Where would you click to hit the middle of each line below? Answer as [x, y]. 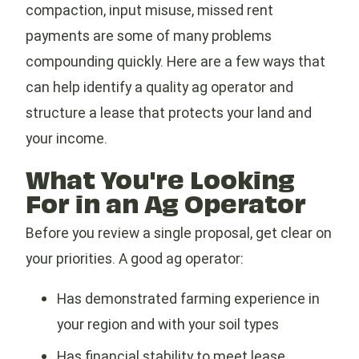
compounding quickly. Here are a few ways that [175, 62]
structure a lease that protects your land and [169, 113]
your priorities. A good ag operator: [135, 259]
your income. [67, 139]
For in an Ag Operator [166, 201]
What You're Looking [160, 177]
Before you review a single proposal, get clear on [179, 233]
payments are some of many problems [149, 36]
